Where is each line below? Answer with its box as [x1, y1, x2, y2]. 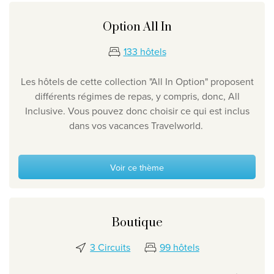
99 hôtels [159, 240, 199, 254]
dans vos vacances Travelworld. [68, 119, 206, 133]
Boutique [111, 215, 163, 231]
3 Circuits [90, 240, 131, 254]
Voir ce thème [110, 160, 164, 174]
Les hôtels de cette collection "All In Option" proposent [20, 75, 254, 89]
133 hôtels [123, 45, 166, 59]
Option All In [102, 20, 172, 35]
